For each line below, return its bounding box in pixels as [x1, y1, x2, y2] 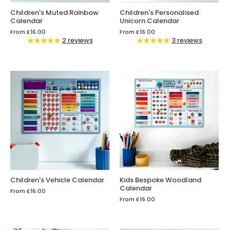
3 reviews [171, 35, 202, 46]
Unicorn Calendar [120, 16, 179, 26]
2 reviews [62, 35, 93, 46]
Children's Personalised [120, 8, 199, 18]
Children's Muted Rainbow [10, 8, 99, 18]
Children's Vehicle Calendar [10, 175, 104, 185]
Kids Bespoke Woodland [120, 175, 201, 185]
